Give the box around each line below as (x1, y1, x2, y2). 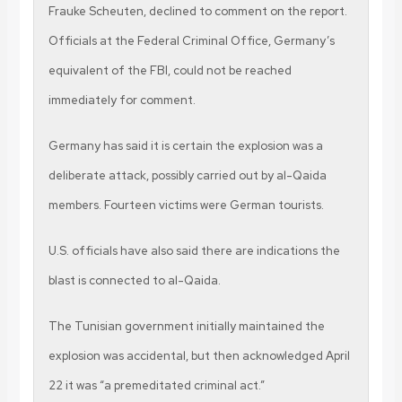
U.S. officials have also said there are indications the (48, 242, 340, 258)
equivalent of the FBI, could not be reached (48, 62, 292, 78)
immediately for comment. (48, 92, 196, 108)
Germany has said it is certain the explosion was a (48, 137, 323, 153)
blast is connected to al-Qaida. (48, 272, 221, 288)
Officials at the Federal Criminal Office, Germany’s (48, 32, 335, 48)
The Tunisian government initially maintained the (48, 318, 325, 334)
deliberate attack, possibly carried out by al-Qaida (48, 167, 327, 183)
